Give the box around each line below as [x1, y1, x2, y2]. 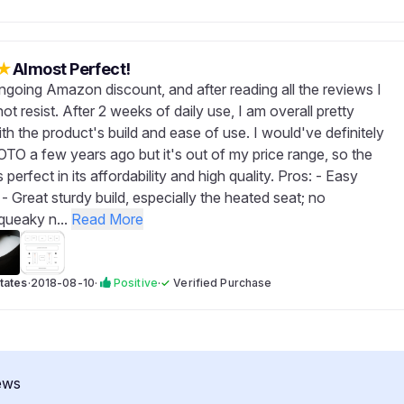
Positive [114, 276, 158, 289]
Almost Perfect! [12, 60, 131, 78]
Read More [70, 210, 143, 228]
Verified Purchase [173, 276, 272, 289]
